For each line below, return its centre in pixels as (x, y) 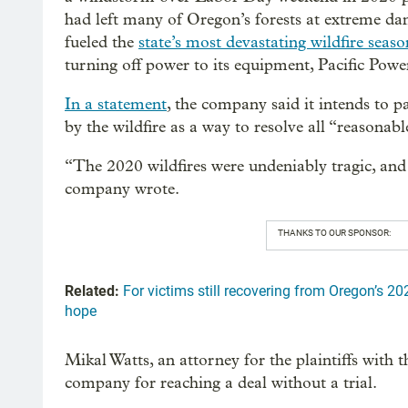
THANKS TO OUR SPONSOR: (334, 232)
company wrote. (122, 189)
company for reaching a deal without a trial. (221, 382)
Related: (92, 291)
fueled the (102, 42)
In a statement (116, 104)
